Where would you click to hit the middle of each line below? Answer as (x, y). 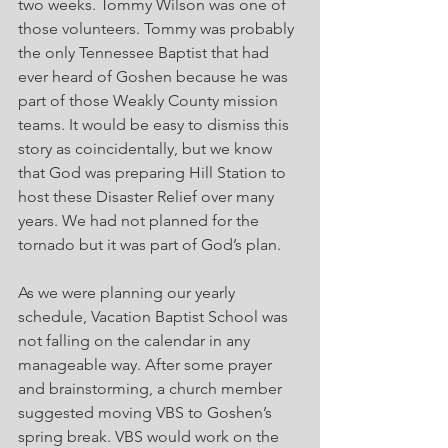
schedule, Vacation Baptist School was (155, 316)
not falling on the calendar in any (136, 340)
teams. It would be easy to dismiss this (155, 124)
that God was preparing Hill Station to (154, 172)
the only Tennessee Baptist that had (145, 52)
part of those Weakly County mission (150, 100)
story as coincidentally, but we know (147, 148)
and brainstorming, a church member (152, 388)
